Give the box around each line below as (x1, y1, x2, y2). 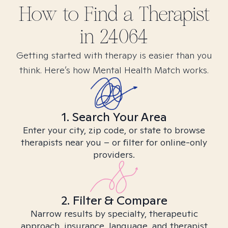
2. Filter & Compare (61, 192, 167, 208)
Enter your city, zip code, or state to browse (23, 124, 205, 136)
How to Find (18, 2, 123, 26)
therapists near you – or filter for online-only (21, 136, 207, 148)
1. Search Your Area (61, 109, 167, 125)
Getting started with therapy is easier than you (16, 49, 212, 61)
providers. (93, 149, 135, 160)
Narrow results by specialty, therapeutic (30, 208, 198, 219)
